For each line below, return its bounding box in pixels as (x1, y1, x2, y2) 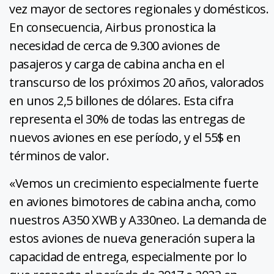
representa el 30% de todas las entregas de (9, 110, 245, 127)
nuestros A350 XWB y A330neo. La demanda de (9, 211, 266, 228)
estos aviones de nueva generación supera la (9, 229, 255, 246)
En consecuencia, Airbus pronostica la (9, 18, 216, 35)
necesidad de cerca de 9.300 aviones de (9, 37, 220, 54)
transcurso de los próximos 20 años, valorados (9, 73, 264, 91)
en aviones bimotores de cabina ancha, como (9, 193, 256, 210)
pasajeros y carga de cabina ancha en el (9, 55, 224, 72)
